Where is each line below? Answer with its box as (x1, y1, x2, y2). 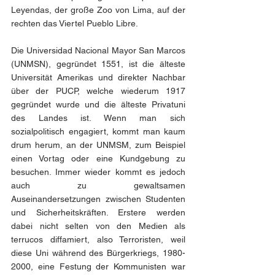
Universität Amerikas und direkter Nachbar (11, 72, 185, 82)
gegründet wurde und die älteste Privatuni (11, 99, 185, 109)
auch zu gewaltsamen (11, 180, 185, 190)
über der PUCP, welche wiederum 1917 (11, 85, 185, 96)
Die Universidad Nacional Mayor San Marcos (11, 45, 185, 55)
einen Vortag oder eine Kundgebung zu (11, 153, 185, 163)
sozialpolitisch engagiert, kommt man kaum (11, 126, 185, 136)
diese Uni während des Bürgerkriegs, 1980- (11, 247, 185, 258)
